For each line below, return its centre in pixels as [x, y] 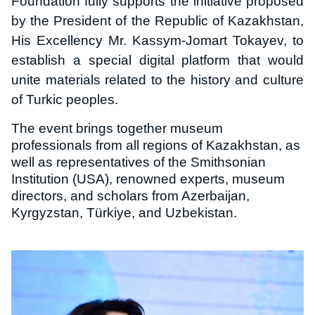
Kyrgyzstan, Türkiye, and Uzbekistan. [124, 212]
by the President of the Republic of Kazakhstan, [157, 20]
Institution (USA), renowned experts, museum [148, 179]
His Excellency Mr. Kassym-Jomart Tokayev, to [157, 40]
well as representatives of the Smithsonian [139, 162]
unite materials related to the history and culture [157, 79]
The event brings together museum [117, 128]
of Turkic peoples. [65, 99]
